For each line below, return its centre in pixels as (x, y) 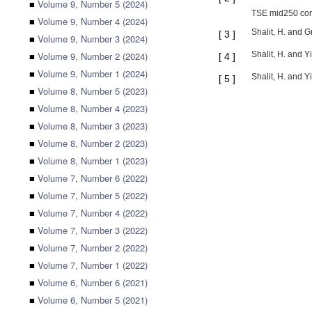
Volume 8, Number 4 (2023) (93, 108)
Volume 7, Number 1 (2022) (93, 265)
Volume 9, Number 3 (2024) (93, 39)
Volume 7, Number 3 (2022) (93, 230)
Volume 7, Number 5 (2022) (93, 195)
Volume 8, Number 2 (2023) (93, 143)
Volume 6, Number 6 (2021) (93, 282)
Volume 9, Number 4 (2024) (93, 21)
